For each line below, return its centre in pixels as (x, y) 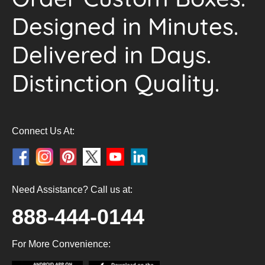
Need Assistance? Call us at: (72, 190)
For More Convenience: (61, 244)
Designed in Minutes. (125, 26)
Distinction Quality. (116, 83)
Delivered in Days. (112, 54)
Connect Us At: (43, 131)
